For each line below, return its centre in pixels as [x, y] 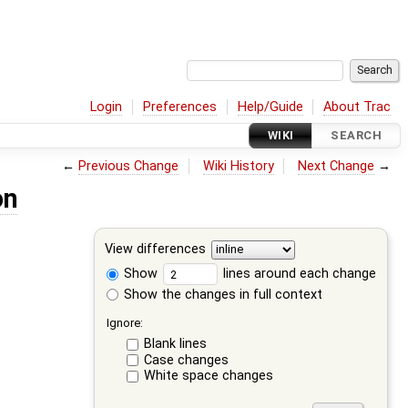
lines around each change [298, 273]
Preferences [180, 107]
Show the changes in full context [222, 294]
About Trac [357, 107]
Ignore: [125, 322]
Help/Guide [270, 107]
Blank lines [175, 344]
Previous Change [129, 166]
